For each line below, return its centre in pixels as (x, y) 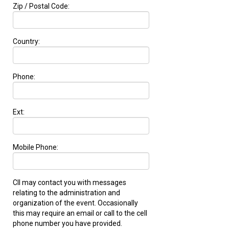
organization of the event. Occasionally (75, 203)
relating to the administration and (66, 192)
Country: (26, 41)
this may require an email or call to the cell (80, 213)
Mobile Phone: (36, 147)
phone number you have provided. (67, 223)
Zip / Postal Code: (41, 6)
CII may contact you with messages (70, 182)
